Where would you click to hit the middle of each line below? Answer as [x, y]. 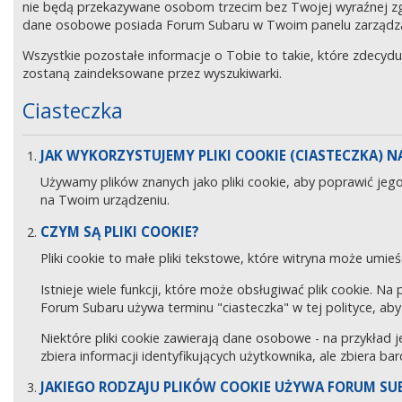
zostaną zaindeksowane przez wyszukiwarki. [152, 74]
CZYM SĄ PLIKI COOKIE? [120, 231]
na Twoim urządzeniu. [105, 200]
